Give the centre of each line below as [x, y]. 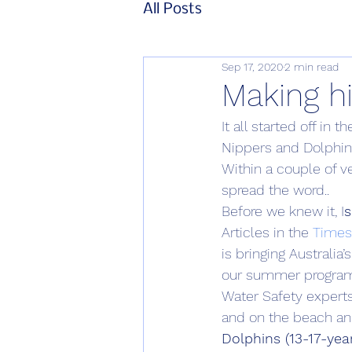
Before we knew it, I [283, 211]
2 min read [312, 66]
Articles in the [267, 232]
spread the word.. [275, 190]
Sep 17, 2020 [252, 66]
